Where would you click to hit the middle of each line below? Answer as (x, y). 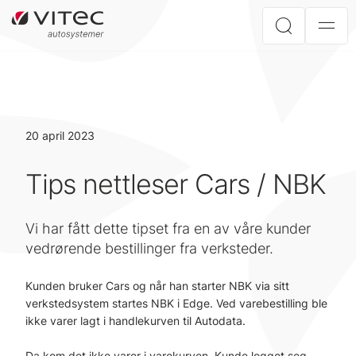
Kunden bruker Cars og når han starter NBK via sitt (157, 286)
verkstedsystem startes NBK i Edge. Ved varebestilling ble (176, 303)
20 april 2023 (60, 135)
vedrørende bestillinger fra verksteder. (149, 248)
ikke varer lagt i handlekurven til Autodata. (135, 321)
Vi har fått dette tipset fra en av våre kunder (168, 228)
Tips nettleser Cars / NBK (176, 184)
